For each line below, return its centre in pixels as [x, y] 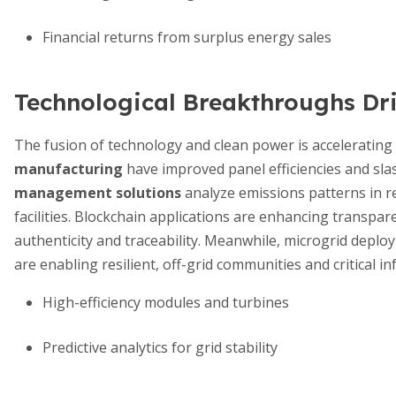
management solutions [98, 193]
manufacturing [69, 169]
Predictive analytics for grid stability [160, 347]
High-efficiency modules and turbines [166, 302]
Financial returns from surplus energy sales [187, 37]
